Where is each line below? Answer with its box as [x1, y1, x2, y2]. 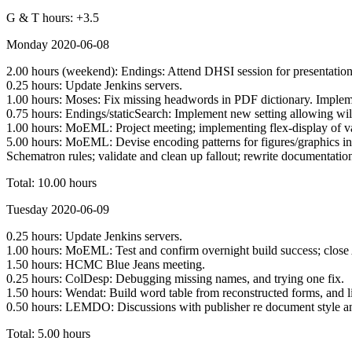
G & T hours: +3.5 [6, 10, 99, 24]
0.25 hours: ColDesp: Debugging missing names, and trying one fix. [6, 271, 344, 285]
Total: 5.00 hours [6, 326, 90, 340]
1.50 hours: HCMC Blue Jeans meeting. [6, 257, 205, 271]
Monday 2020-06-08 [6, 37, 109, 51]
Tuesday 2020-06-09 [6, 202, 109, 216]
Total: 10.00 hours [6, 175, 97, 189]
